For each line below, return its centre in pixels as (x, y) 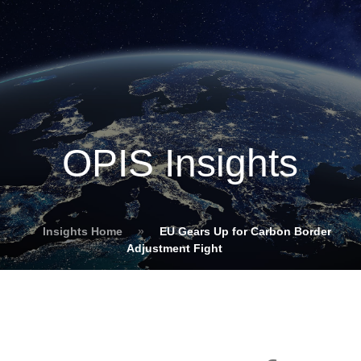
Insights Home (82, 231)
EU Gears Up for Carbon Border (245, 231)
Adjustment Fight (174, 248)
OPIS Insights (180, 163)
